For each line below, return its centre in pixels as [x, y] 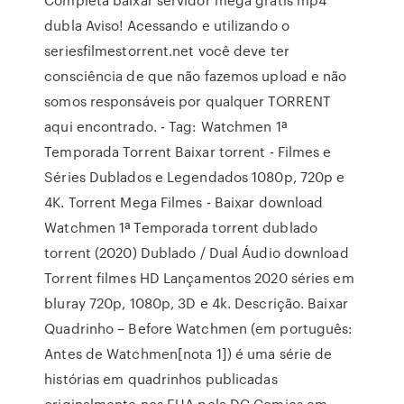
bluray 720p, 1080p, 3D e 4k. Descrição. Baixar [196, 303]
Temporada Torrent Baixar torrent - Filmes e [188, 151]
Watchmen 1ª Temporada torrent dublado [181, 227]
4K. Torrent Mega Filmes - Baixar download [184, 202]
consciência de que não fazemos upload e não [196, 76]
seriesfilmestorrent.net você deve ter [167, 50]
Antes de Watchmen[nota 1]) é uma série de [188, 353]
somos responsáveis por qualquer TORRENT [188, 101]
